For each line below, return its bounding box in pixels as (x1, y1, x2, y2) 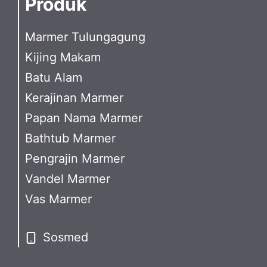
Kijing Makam (25, 49, 101, 64)
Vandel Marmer (25, 171, 110, 186)
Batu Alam (25, 70, 82, 85)
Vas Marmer (25, 191, 92, 206)
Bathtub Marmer (25, 131, 116, 145)
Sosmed (43, 229, 88, 244)
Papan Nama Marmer (25, 110, 142, 125)
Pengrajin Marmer (25, 151, 125, 166)
